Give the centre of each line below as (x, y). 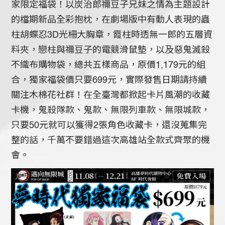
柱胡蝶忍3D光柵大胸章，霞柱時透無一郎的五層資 (112, 35)
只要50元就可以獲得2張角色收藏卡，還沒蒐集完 (109, 125)
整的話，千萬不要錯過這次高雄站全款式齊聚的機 (111, 140)
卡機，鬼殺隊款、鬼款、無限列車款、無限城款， (111, 110)
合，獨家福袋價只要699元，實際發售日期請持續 (109, 80)
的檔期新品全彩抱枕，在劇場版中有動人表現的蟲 (111, 20)
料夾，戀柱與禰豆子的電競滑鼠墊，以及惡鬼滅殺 (111, 50)
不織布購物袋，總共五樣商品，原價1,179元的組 (108, 65)
